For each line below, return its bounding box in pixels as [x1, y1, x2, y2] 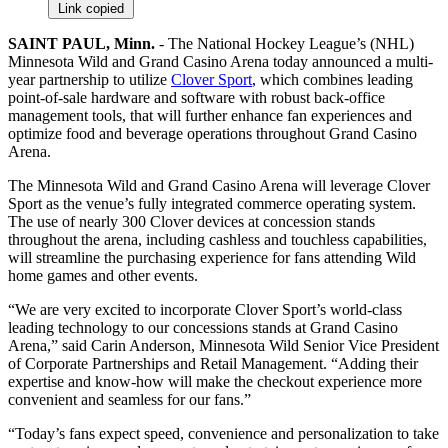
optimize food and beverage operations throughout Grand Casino [8, 124, 417, 142]
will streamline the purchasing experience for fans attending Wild [8, 248, 416, 266]
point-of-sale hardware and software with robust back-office [8, 88, 385, 106]
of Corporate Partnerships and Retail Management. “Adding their [8, 354, 418, 372]
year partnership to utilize [8, 70, 171, 88]
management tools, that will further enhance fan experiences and [8, 106, 412, 124]
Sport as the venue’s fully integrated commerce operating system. [8, 194, 416, 212]
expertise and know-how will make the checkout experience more [8, 372, 422, 390]
